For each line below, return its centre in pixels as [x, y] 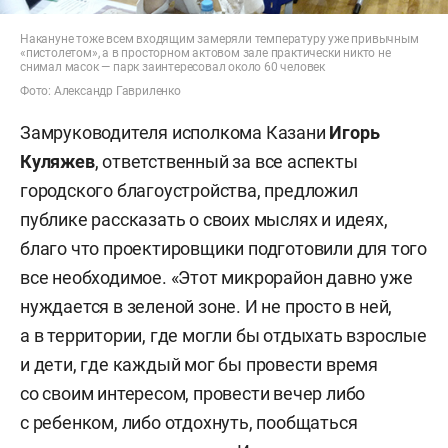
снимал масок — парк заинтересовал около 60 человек [172, 66]
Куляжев [57, 161]
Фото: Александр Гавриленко [100, 90]
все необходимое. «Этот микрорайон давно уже [216, 277]
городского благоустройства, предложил [189, 190]
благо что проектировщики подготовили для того [223, 248]
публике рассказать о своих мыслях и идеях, [204, 219]
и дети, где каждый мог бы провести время [199, 364]
